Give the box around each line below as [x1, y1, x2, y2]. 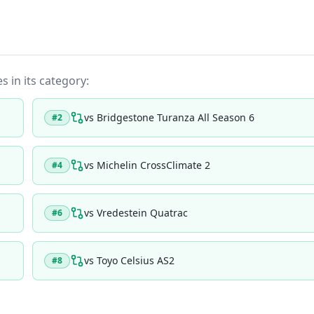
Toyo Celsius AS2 [97, 254, 175, 267]
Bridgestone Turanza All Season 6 [97, 111, 254, 124]
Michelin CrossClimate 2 [97, 158, 210, 172]
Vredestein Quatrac [97, 206, 188, 219]
